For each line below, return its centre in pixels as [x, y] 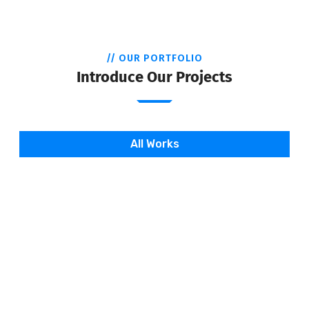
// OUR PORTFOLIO [154, 59]
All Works [154, 144]
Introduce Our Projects [154, 77]
